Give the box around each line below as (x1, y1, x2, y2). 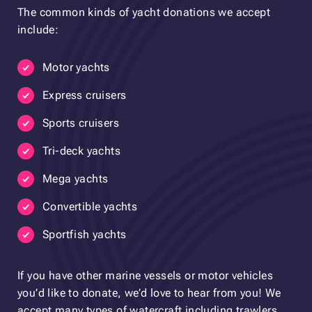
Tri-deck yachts (42, 143, 120, 157)
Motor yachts (42, 60, 110, 74)
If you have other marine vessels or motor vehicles (17, 268, 273, 282)
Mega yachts (42, 171, 109, 185)
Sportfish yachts (42, 227, 127, 241)
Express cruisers (42, 88, 127, 102)
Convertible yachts (42, 199, 138, 213)
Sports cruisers (42, 116, 119, 130)
